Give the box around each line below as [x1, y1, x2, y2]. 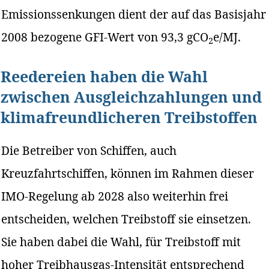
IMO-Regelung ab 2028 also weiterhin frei [1, 187, 229, 204]
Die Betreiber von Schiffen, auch [1, 142, 177, 159]
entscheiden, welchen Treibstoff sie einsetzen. [1, 210, 252, 227]
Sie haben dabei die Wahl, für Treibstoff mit [1, 233, 241, 250]
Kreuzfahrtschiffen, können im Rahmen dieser [1, 165, 255, 181]
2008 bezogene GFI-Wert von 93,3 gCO [1, 29, 209, 46]
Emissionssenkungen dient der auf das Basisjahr [1, 6, 267, 23]
